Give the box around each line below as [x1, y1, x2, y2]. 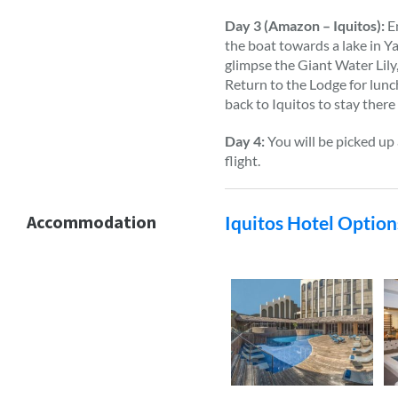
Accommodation [27, 211, 156, 233]
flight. [225, 152, 261, 169]
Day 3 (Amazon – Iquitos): [225, 17, 386, 34]
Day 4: [225, 132, 266, 149]
